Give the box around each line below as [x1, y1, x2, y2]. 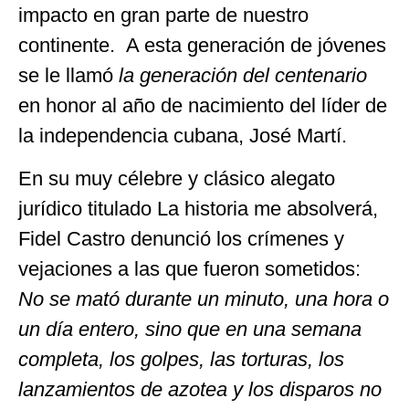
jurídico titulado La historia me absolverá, [18, 196, 378, 220]
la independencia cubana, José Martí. [18, 123, 347, 147]
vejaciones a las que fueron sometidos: [18, 257, 361, 280]
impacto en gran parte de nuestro [18, 3, 309, 26]
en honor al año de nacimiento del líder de [18, 93, 387, 117]
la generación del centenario [119, 63, 367, 87]
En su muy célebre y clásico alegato [18, 166, 335, 190]
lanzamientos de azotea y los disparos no [18, 377, 382, 401]
